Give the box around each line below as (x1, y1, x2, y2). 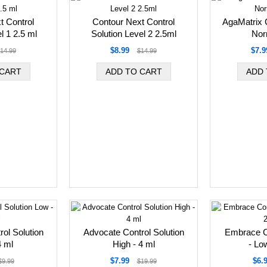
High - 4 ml (112, 239, 155, 249)
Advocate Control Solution (83, 227, 184, 237)
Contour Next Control (92, 17, 175, 27)
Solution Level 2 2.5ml (91, 29, 176, 39)
